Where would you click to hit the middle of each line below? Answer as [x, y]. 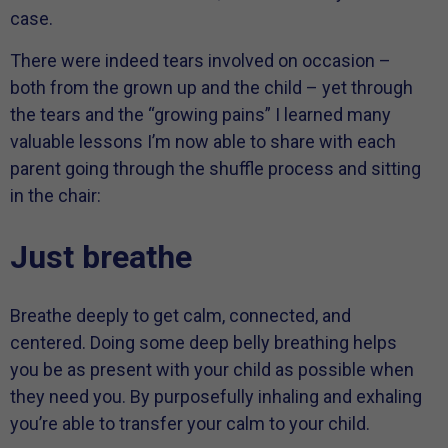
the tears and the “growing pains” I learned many [200, 114]
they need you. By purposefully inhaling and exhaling [216, 397]
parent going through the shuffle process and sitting [215, 168]
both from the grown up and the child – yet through [211, 87]
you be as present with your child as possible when [212, 370]
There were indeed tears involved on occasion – [200, 60]
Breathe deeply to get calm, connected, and [180, 316]
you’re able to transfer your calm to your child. [190, 424]
